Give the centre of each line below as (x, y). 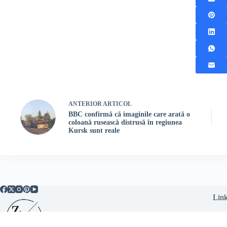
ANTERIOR (86, 104)
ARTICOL (117, 104)
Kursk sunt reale (94, 131)
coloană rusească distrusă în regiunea (125, 123)
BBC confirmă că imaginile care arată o (129, 115)
